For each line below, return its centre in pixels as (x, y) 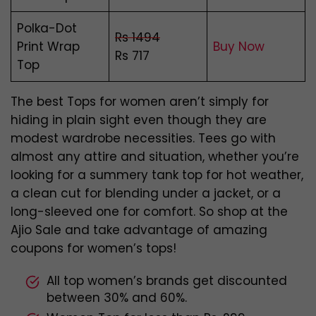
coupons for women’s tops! (93, 249)
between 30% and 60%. (117, 298)
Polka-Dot (47, 29)
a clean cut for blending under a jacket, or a (146, 194)
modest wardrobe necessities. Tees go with (143, 139)
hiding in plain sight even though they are (139, 120)
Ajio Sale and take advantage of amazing (139, 230)
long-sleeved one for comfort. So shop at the (149, 212)
